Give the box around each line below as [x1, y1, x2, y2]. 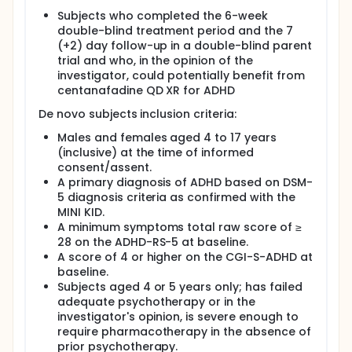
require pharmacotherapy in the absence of [57, 324, 311, 339]
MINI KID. [57, 204, 104, 220]
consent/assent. [57, 159, 152, 175]
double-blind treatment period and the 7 [57, 23, 293, 38]
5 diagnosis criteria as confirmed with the [57, 189, 295, 205]
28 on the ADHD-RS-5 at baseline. [57, 234, 249, 250]
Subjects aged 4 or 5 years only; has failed [57, 279, 302, 295]
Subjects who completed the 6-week [57, 8, 269, 24]
